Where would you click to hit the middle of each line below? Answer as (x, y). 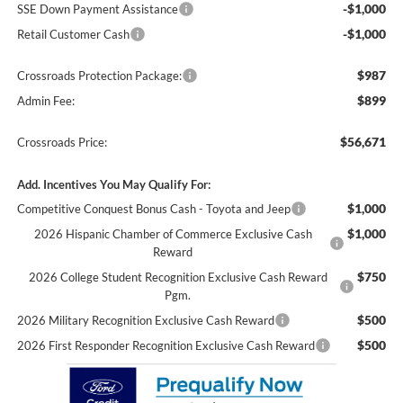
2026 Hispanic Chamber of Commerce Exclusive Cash (173, 234)
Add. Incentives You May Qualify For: (113, 185)
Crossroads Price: (62, 143)
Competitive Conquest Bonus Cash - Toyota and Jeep (153, 209)
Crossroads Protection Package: (99, 76)
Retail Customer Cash (73, 35)
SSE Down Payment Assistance (97, 9)
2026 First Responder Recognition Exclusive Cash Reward (166, 346)
